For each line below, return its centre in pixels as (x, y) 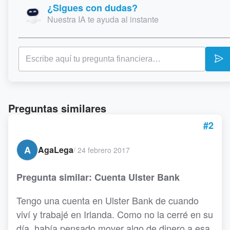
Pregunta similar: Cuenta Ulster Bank (98, 177)
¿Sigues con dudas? (92, 8)
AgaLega (56, 150)
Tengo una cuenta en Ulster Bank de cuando (108, 200)
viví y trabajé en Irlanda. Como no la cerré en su (115, 214)
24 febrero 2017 (104, 150)
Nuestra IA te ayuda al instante (103, 19)
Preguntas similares (57, 108)
